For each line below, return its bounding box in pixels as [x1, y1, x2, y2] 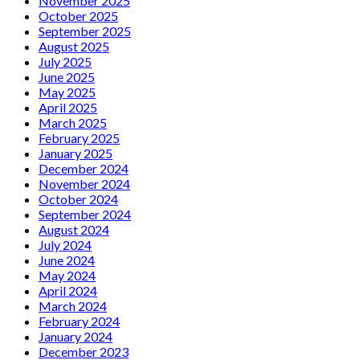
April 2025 [39, 99, 97, 115]
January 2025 [39, 145, 112, 161]
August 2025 [39, 38, 109, 54]
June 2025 [39, 68, 95, 84]
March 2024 [39, 297, 107, 313]
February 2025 [39, 129, 120, 145]
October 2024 [39, 190, 118, 207]
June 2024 [39, 252, 95, 268]
